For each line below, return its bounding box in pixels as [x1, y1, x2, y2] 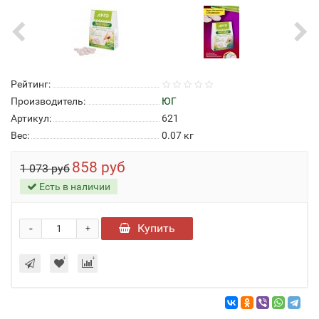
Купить [137, 221, 175, 235]
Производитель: [11, 95, 85, 107]
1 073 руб [20, 162, 70, 175]
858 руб [72, 159, 125, 176]
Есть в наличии [37, 181, 110, 192]
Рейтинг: [11, 78, 51, 90]
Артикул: [11, 113, 51, 124]
